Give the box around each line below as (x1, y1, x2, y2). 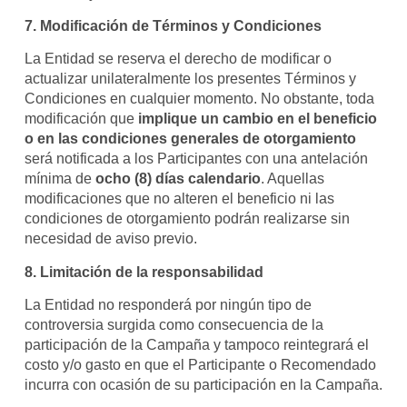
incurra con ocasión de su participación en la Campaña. (24, 377, 382, 393)
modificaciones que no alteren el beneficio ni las (24, 191, 334, 207)
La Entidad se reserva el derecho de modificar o (24, 51, 332, 67)
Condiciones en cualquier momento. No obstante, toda (24, 91, 374, 107)
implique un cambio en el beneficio (137, 111, 377, 127)
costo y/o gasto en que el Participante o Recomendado (24, 357, 376, 373)
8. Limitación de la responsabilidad (24, 263, 263, 280)
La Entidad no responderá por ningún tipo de (24, 297, 312, 313)
